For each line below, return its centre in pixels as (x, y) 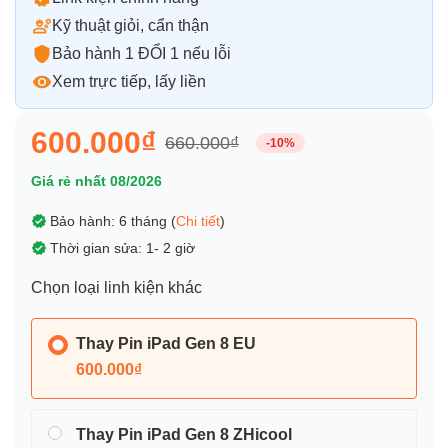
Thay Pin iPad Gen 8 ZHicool (184, 434)
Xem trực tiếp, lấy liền (129, 81)
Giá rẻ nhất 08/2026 (96, 181)
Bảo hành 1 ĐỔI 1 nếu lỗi (141, 53)
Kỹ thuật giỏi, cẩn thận (130, 25)
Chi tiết (198, 221)
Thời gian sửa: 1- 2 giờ (122, 248)
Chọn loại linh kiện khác (116, 287)
